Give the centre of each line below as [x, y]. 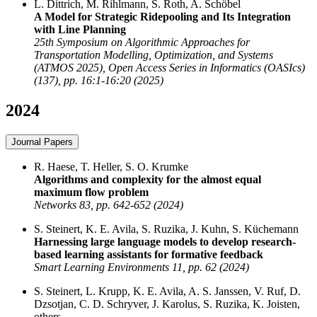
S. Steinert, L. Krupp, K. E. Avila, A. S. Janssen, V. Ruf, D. [167, 291]
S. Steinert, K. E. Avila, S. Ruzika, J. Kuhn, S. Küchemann [166, 229]
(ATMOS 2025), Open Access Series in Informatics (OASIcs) [169, 67]
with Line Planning [80, 29]
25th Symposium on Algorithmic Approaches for [142, 42]
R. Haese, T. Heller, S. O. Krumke [111, 166]
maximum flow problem [91, 192]
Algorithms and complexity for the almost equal [148, 179]
